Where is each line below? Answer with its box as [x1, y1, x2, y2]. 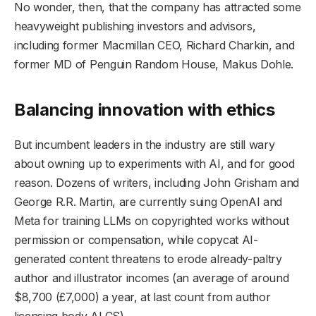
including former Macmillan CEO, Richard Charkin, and [14, 38, 295, 53]
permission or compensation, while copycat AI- [14, 232, 258, 247]
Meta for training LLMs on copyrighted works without [14, 213, 289, 228]
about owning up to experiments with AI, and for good [14, 156, 295, 171]
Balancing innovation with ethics [14, 99, 275, 120]
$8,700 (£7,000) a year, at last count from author [14, 289, 271, 304]
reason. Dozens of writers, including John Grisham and [14, 175, 300, 190]
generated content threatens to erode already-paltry [14, 251, 282, 266]
